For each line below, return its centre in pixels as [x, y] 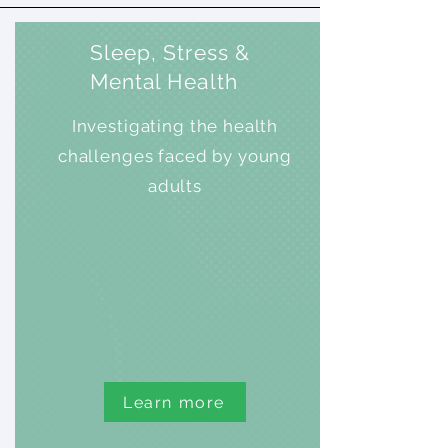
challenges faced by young [175, 156]
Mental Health [164, 81]
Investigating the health [175, 126]
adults [175, 186]
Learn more [174, 402]
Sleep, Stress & [170, 52]
